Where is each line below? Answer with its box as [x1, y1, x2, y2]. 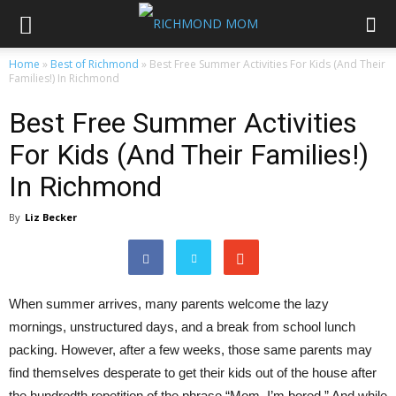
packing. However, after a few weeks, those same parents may [9, 342, 372, 357]
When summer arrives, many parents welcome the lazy [9, 296, 329, 311]
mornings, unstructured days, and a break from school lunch [9, 319, 355, 334]
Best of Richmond [50, 57, 139, 72]
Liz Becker [25, 210, 77, 224]
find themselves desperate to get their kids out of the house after [9, 365, 377, 380]
